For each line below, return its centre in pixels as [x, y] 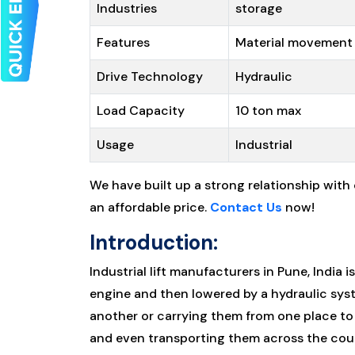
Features [123, 42]
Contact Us [246, 207]
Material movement [294, 42]
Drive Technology [149, 76]
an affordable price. [150, 207]
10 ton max [268, 110]
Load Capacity [140, 110]
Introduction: [154, 242]
